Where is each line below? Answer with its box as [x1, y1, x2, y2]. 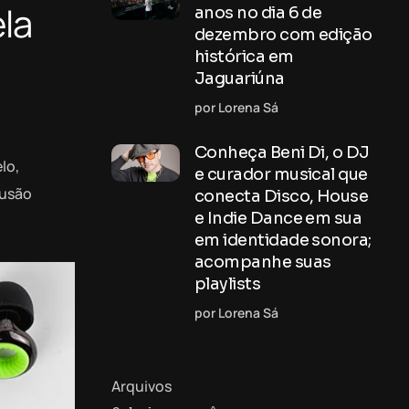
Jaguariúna [194, 68, 285, 89]
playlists [194, 274, 261, 294]
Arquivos [111, 376, 172, 396]
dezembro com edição [194, 25, 372, 45]
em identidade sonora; [194, 230, 372, 250]
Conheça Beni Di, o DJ [194, 142, 370, 163]
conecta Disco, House [194, 186, 369, 206]
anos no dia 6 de [194, 3, 322, 23]
